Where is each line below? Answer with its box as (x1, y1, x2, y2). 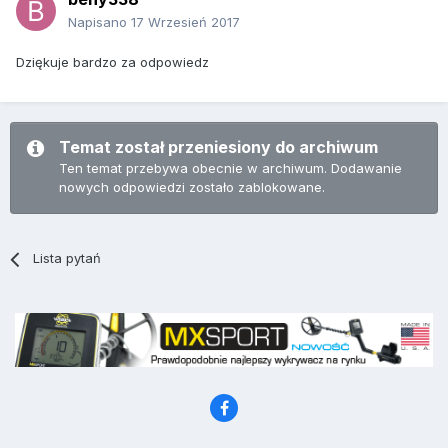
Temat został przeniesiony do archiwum (59, 137, 378, 158)
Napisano (68, 14, 131, 31)
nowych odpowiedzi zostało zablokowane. (59, 179, 325, 196)
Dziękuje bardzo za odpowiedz (16, 54, 209, 71)
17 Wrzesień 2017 (131, 14, 240, 31)
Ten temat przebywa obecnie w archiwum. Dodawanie (59, 160, 402, 177)
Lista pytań (33, 250, 102, 267)
